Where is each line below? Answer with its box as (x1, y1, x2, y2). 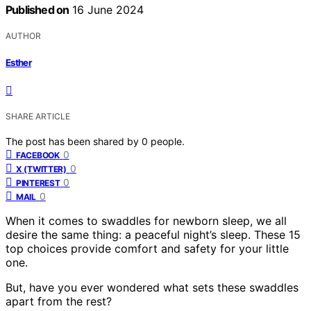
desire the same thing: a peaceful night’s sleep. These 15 (6, 227, 301, 242)
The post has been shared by (6, 135, 142, 147)
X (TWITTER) (16, 163, 67, 174)
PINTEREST (16, 177, 60, 188)
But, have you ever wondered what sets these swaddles (6, 280, 299, 294)
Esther (6, 56, 32, 68)
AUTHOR (6, 31, 41, 42)
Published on (6, 3, 69, 17)
